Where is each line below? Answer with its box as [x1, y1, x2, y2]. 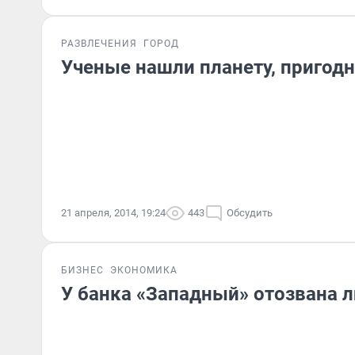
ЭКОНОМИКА [110, 265, 177, 276]
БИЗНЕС [61, 265, 104, 276]
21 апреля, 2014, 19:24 [61, 207, 166, 219]
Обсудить [227, 207, 273, 219]
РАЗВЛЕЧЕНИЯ [61, 38, 137, 49]
